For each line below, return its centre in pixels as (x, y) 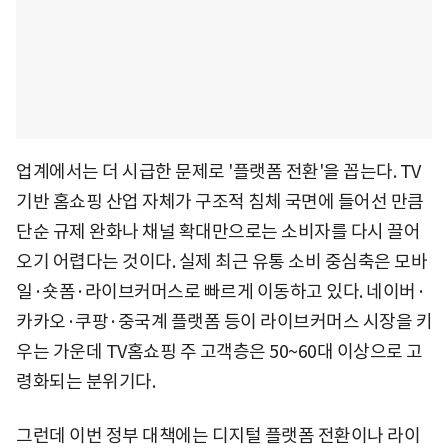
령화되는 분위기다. (85, 381)
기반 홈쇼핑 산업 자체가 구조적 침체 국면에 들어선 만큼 (220, 201)
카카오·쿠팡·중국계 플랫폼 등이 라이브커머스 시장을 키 (224, 321)
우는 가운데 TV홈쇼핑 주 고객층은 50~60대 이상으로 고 (219, 351)
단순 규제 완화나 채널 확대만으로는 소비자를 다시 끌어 (218, 231)
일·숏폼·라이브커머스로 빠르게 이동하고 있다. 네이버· (220, 291)
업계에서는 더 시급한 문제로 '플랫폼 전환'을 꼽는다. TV (218, 171)
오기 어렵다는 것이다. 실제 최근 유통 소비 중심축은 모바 (221, 261)
